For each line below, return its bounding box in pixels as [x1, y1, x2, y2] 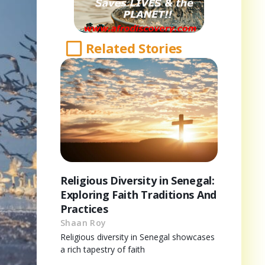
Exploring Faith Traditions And [60, 187, 216, 202]
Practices [60, 201, 108, 216]
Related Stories [85, 39, 182, 57]
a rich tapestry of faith [60, 243, 145, 255]
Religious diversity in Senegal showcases [60, 231, 215, 243]
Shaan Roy [60, 216, 106, 228]
